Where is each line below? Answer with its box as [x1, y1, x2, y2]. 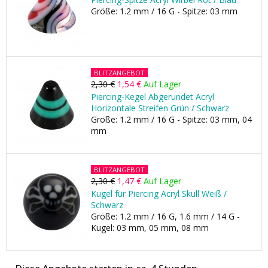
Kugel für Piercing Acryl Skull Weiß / [91, 188, 227, 199]
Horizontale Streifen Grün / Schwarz [91, 102, 229, 114]
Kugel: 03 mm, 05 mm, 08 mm [91, 222, 209, 233]
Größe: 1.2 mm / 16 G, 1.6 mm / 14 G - [91, 211, 240, 222]
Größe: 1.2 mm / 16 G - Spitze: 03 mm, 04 [91, 114, 252, 125]
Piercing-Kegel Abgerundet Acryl [91, 91, 214, 102]
